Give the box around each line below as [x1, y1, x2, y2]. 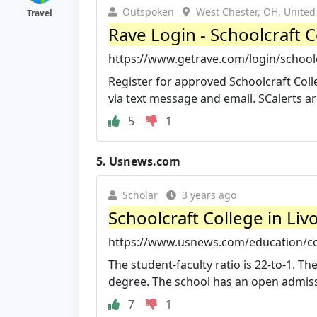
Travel [27, 7, 52, 19]
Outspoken [122, 4, 174, 18]
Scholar [122, 188, 158, 202]
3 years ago [182, 188, 236, 202]
